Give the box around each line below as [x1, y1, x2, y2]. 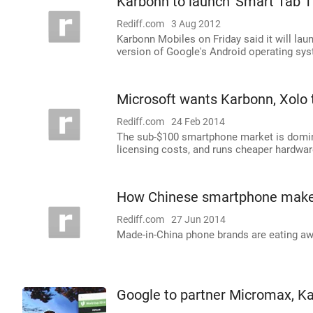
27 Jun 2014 [171, 214, 226, 225]
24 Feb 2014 [171, 116, 225, 127]
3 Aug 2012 [171, 18, 221, 29]
